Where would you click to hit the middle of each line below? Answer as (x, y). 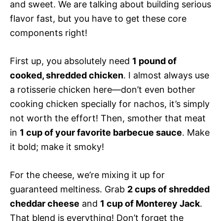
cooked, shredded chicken (67, 75)
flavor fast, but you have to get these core (98, 18)
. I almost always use (166, 75)
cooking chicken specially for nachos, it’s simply (110, 104)
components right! (49, 33)
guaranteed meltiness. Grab (69, 189)
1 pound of (154, 61)
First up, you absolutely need (71, 61)
